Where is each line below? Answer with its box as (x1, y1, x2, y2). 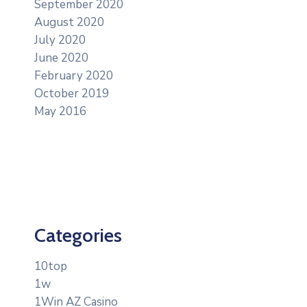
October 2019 (34, 85, 109, 101)
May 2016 (34, 103, 86, 119)
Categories (34, 223, 122, 247)
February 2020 (34, 67, 113, 84)
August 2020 (34, 14, 104, 30)
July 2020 (34, 32, 86, 48)
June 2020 (34, 49, 88, 66)
